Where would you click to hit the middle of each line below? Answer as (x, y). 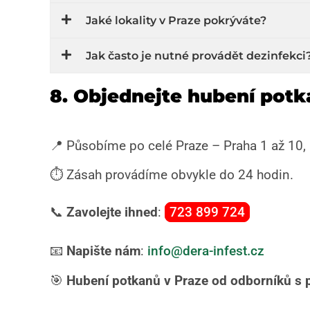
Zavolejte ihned (112, 212)
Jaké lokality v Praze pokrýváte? (176, 20)
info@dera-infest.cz (206, 251)
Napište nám (103, 251)
